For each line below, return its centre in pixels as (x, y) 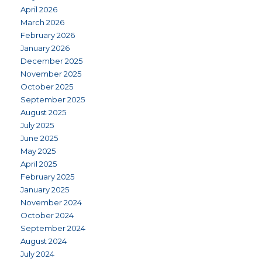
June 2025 (39, 138)
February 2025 (47, 177)
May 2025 (38, 151)
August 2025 (43, 112)
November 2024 (51, 202)
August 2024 (44, 241)
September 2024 (53, 228)
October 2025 (47, 87)
